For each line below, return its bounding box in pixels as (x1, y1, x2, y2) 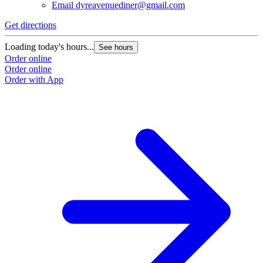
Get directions (5, 20, 56, 31)
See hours (99, 43, 133, 52)
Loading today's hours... (5, 42, 94, 52)
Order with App (5, 75, 63, 85)
